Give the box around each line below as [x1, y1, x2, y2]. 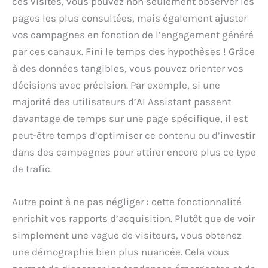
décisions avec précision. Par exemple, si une [12, 79, 220, 92]
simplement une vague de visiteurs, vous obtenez [12, 229, 242, 242]
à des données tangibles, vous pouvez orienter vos [12, 62, 243, 75]
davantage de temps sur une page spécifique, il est [12, 112, 248, 125]
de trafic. [12, 163, 52, 175]
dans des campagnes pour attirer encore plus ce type [12, 146, 256, 159]
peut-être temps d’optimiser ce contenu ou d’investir [12, 129, 255, 142]
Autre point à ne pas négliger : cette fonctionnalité [12, 196, 242, 208]
